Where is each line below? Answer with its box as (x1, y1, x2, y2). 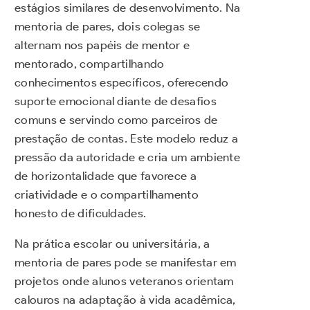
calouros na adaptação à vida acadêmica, (15, 293, 236, 307)
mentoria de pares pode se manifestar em (15, 255, 237, 270)
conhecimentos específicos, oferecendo (15, 75, 229, 90)
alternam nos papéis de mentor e (15, 38, 190, 53)
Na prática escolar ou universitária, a (15, 237, 210, 251)
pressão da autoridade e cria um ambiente (15, 150, 240, 165)
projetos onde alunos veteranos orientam (15, 274, 234, 289)
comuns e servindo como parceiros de (15, 113, 218, 127)
